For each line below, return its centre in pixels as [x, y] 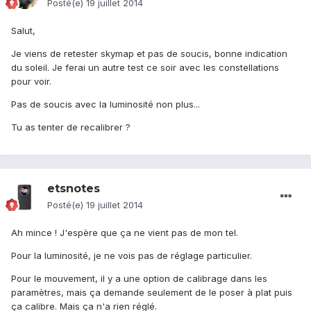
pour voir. [31, 82]
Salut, [23, 31]
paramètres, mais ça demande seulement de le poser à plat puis [152, 293]
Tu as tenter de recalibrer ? [71, 127]
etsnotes [74, 189]
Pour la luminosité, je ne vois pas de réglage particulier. [132, 256]
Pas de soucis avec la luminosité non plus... [106, 104]
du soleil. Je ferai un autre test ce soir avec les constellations [145, 68]
